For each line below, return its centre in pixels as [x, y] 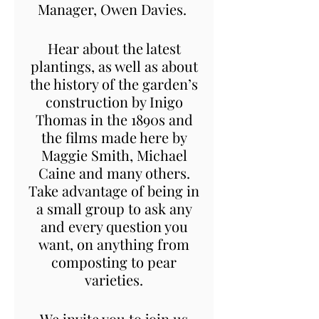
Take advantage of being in [114, 190]
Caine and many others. [114, 172]
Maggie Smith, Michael [114, 155]
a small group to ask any [114, 208]
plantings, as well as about [114, 66]
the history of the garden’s [114, 83]
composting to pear [114, 261]
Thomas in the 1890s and [114, 119]
